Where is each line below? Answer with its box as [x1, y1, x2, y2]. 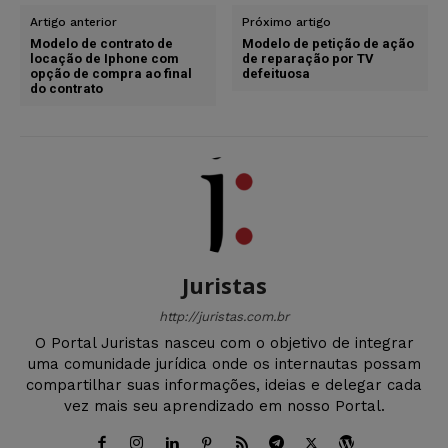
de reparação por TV [242, 50, 375, 66]
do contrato [30, 80, 103, 96]
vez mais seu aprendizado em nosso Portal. [63, 396, 385, 415]
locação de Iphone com [30, 50, 179, 66]
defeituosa [242, 65, 311, 81]
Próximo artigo [242, 14, 332, 29]
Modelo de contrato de [30, 35, 173, 51]
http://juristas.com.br [159, 308, 289, 324]
